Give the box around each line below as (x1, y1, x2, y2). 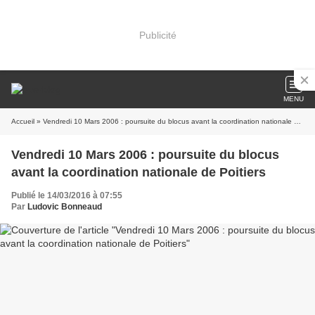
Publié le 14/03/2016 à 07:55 (11, 191, 122, 200)
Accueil (11, 117, 34, 125)
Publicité (139, 29, 176, 41)
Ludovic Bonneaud (27, 202, 102, 212)
